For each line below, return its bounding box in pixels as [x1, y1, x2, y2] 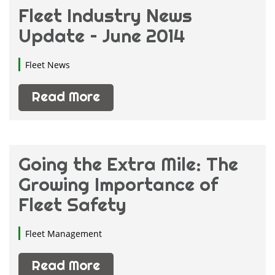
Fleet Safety [18, 193, 126, 216]
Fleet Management [25, 228, 102, 239]
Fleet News [25, 59, 70, 71]
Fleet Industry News [18, 4, 192, 27]
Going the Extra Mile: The [18, 152, 238, 176]
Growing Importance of [18, 172, 218, 196]
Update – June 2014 [18, 24, 185, 47]
